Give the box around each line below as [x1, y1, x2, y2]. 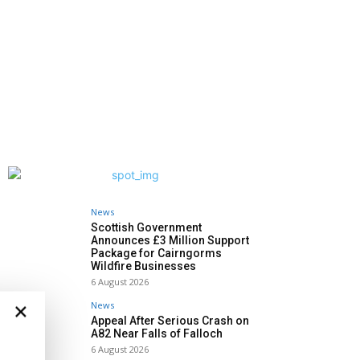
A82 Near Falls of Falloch [91, 327, 223, 341]
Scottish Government [91, 221, 202, 235]
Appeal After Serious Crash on [91, 314, 249, 328]
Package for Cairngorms [91, 247, 222, 260]
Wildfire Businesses [91, 260, 196, 273]
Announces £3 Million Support [91, 234, 249, 247]
